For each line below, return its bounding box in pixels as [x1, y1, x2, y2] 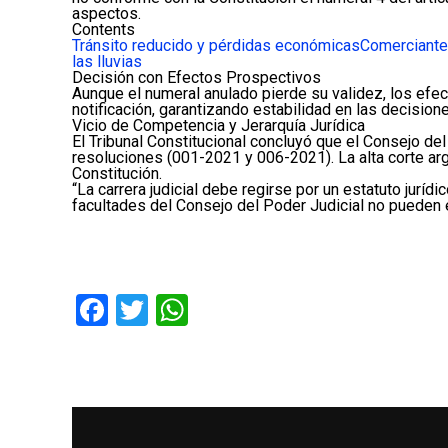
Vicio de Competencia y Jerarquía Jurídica [72, 116, 365, 135]
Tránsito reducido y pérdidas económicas [72, 36, 360, 55]
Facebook [108, 291, 241, 329]
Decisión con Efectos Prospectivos [72, 68, 321, 87]
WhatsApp [188, 291, 332, 329]
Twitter [148, 291, 246, 329]
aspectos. [72, 4, 141, 23]
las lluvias [72, 52, 142, 71]
